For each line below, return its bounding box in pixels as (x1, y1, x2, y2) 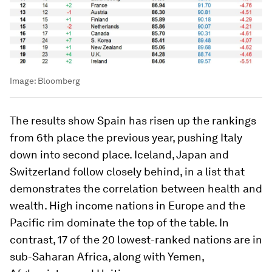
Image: (10, 76, 38, 86)
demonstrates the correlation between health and (10, 182, 262, 195)
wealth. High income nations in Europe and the (10, 199, 245, 212)
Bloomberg (38, 76, 80, 86)
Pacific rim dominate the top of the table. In (10, 216, 229, 229)
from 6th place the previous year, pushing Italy (10, 131, 242, 144)
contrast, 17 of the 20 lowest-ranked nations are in (10, 233, 262, 246)
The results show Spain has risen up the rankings (10, 114, 256, 127)
